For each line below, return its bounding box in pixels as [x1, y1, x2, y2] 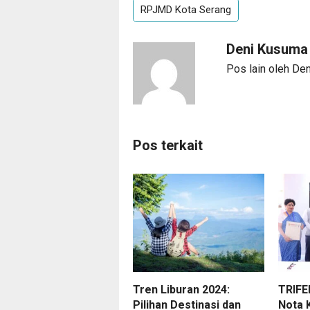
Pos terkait [133, 136, 203, 154]
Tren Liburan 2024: [133, 283, 230, 297]
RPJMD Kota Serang [140, 3, 231, 16]
